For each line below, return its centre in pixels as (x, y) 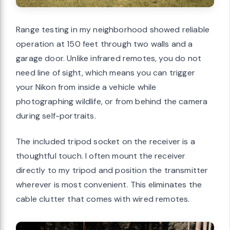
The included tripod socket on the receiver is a (106, 142)
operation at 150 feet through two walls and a (104, 44)
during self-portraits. (56, 116)
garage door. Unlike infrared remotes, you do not (109, 59)
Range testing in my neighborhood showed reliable (113, 30)
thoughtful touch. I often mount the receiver (101, 156)
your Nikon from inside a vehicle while (86, 87)
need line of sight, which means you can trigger (106, 73)
